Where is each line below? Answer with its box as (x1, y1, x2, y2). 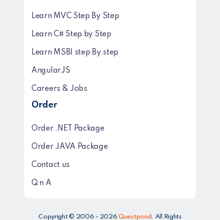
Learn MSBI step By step (31, 48, 119, 56)
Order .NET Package (31, 124, 105, 133)
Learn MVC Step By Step (31, 12, 119, 20)
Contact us (31, 161, 70, 169)
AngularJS (31, 66, 70, 75)
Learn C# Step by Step (31, 30, 111, 38)
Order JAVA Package (31, 142, 108, 151)
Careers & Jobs (31, 84, 87, 93)
